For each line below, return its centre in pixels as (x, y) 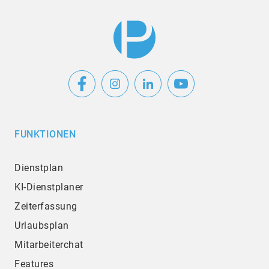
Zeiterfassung (46, 207)
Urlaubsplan (42, 226)
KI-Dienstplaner (49, 187)
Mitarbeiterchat (49, 245)
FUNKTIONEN (45, 134)
